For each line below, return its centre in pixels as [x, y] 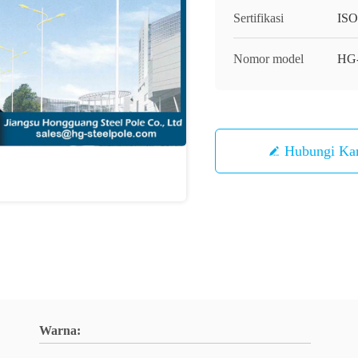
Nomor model [268, 59]
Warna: [60, 330]
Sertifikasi [259, 18]
